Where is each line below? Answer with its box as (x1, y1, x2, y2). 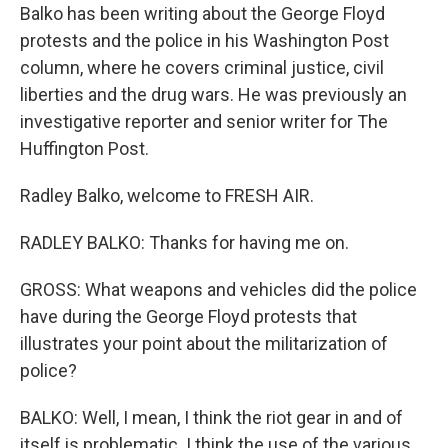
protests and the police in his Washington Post (20, 30, 389, 51)
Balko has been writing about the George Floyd (20, 3, 385, 24)
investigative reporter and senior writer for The (20, 111, 388, 132)
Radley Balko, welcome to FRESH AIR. (20, 185, 314, 206)
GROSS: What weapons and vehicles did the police (20, 279, 417, 300)
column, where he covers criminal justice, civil (20, 57, 384, 78)
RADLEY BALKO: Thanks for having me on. (20, 232, 349, 253)
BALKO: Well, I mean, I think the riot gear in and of (20, 407, 403, 428)
